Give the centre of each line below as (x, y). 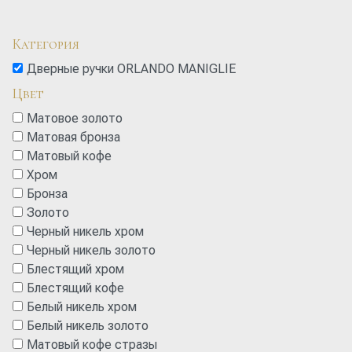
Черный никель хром (85, 231)
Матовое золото (74, 118)
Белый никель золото (87, 325)
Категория (46, 44)
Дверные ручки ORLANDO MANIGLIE (131, 68)
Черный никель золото (91, 250)
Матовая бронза (73, 137)
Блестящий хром (75, 269)
